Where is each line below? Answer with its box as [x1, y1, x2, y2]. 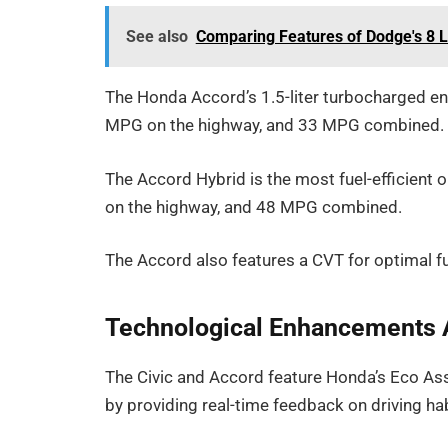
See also [125, 26, 188, 46]
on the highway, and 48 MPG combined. [105, 197, 403, 217]
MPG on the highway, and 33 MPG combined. [105, 116, 445, 135]
